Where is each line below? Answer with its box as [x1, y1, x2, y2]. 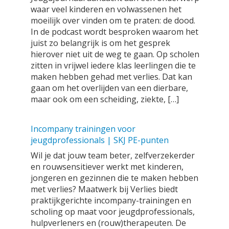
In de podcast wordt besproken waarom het [31, 26, 198, 37]
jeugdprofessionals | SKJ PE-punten [31, 134, 169, 146]
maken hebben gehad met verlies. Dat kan [31, 71, 192, 82]
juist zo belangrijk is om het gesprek [31, 37, 170, 49]
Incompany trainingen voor [31, 123, 135, 134]
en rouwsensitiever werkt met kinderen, [31, 161, 184, 172]
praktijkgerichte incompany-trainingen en [31, 195, 191, 206]
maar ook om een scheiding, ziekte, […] [31, 94, 179, 105]
